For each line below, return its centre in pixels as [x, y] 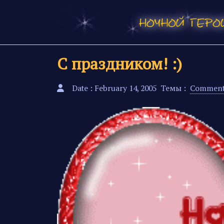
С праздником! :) [119, 63]
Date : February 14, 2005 [114, 88]
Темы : [174, 88]
